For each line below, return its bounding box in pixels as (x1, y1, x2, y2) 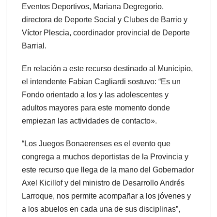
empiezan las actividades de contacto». (22, 116, 157, 125)
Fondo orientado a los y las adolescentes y (22, 90, 169, 99)
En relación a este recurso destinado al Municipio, (22, 64, 193, 73)
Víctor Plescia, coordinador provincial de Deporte (22, 28, 190, 37)
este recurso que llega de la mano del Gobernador (22, 165, 194, 174)
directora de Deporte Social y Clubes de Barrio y (22, 15, 187, 24)
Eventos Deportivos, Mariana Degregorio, (22, 2, 164, 11)
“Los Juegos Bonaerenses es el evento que (22, 139, 170, 148)
